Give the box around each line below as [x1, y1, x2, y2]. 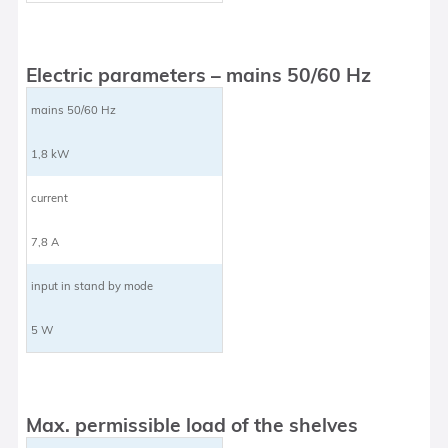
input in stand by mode [31, 278, 154, 293]
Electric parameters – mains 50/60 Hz [26, 62, 372, 87]
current [31, 190, 69, 205]
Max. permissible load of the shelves [26, 412, 359, 437]
